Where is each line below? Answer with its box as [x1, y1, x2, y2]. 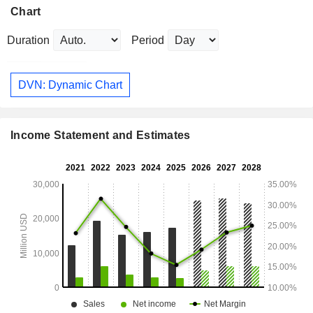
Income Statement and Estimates [10, 129, 191, 142]
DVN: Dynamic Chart [18, 78, 122, 91]
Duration [7, 34, 50, 47]
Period [131, 34, 164, 47]
